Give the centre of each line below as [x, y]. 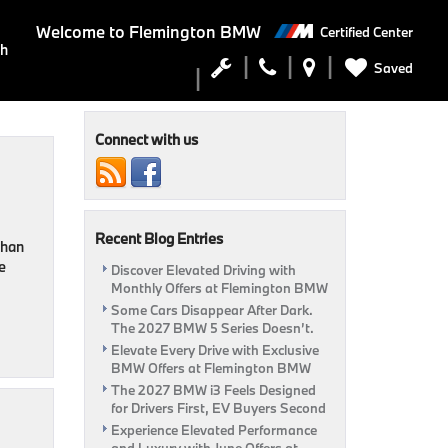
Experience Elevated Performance [213, 430]
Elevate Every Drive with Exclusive [214, 350]
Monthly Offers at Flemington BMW [219, 288]
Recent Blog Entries [158, 238]
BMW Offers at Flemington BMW [210, 368]
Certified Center [366, 31]
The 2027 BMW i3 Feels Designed [213, 390]
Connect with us [146, 139]
